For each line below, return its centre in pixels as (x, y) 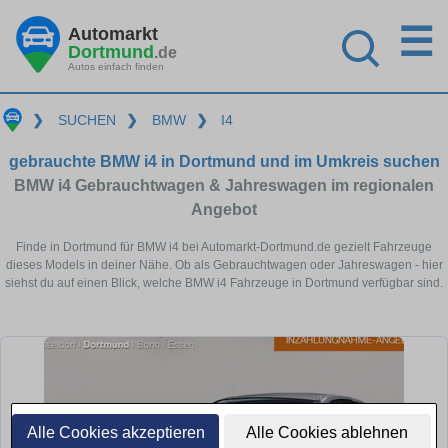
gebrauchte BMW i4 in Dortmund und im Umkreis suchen (224, 161)
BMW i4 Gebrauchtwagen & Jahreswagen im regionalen (224, 185)
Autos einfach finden (116, 66)
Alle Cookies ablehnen (327, 432)
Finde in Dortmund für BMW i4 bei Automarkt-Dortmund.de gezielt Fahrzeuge (224, 246)
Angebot (224, 209)
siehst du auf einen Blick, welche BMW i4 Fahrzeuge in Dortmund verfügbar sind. (224, 282)
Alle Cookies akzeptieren (115, 432)
